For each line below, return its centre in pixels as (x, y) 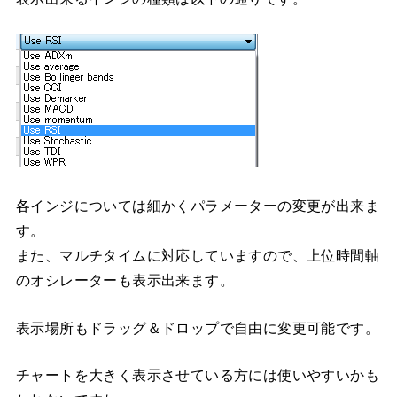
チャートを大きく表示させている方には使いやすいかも (197, 376)
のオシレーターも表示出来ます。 (125, 281)
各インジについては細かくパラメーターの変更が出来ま (197, 206)
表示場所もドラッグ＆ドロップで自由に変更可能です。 (197, 328)
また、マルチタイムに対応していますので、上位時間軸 (197, 256)
